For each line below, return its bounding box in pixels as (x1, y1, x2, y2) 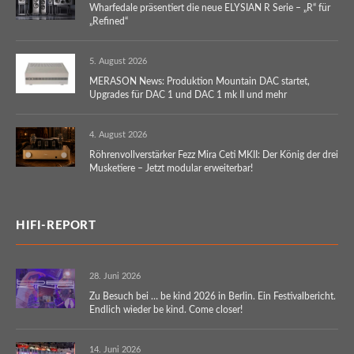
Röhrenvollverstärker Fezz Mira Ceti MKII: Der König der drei (89, 149, 338, 160)
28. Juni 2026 (89, 271, 141, 281)
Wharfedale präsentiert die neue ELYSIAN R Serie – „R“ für (89, 2, 330, 13)
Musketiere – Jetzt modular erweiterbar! (89, 163, 253, 173)
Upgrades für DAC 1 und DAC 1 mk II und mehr (89, 89, 287, 100)
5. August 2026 (89, 56, 147, 66)
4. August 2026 (89, 130, 147, 139)
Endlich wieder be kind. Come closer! (89, 304, 243, 314)
